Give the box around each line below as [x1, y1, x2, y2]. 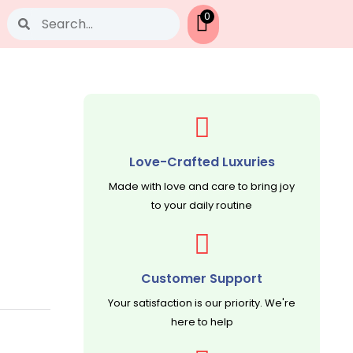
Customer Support [141, 269, 262, 288]
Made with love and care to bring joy [109, 179, 295, 194]
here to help [170, 314, 233, 329]
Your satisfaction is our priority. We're [108, 295, 295, 310]
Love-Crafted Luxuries [128, 153, 275, 171]
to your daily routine [151, 198, 252, 213]
